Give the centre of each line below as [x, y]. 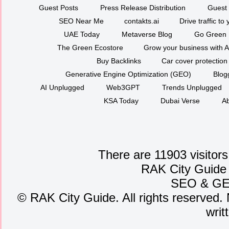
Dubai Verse [180, 100]
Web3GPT [123, 87]
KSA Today [121, 100]
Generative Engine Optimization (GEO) [128, 74]
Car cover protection [194, 61]
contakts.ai [141, 21]
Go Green [210, 34]
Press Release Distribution [143, 7]
